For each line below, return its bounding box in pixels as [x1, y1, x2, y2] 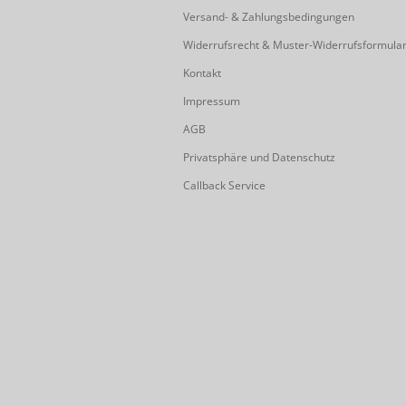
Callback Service [183, 178, 266, 193]
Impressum [183, 93, 240, 109]
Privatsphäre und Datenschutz [183, 150, 335, 165]
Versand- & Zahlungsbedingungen [183, 9, 354, 24]
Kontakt [183, 65, 221, 81]
